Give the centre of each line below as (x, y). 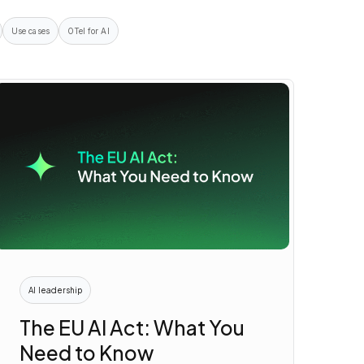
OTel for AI (88, 31)
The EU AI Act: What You (132, 327)
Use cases (30, 31)
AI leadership (56, 290)
